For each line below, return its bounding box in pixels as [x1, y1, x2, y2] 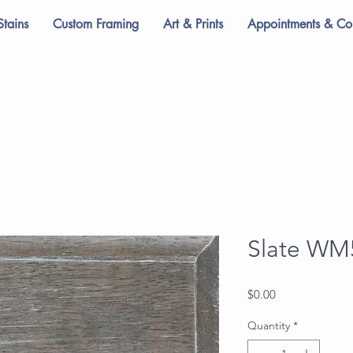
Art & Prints [163, 16, 223, 32]
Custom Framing [53, 16, 139, 32]
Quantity [247, 318, 290, 333]
